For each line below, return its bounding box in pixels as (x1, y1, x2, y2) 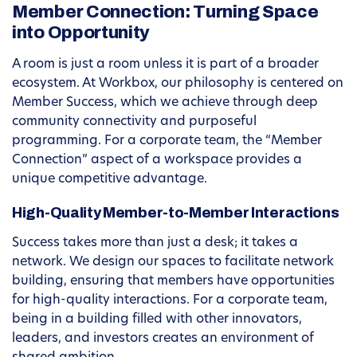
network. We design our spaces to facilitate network (12, 256, 334, 269)
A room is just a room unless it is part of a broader (12, 58, 319, 72)
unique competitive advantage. (12, 173, 207, 186)
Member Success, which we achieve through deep (12, 96, 318, 110)
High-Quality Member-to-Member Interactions (12, 205, 339, 222)
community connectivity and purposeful (12, 116, 257, 129)
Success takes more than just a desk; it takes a (12, 237, 298, 250)
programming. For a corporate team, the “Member (12, 135, 322, 148)
